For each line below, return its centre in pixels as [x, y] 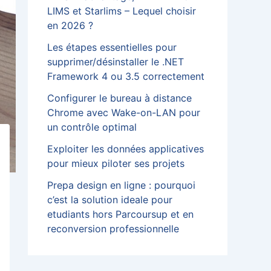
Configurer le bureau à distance [119, 98]
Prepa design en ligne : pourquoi [121, 185]
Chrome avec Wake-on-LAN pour [124, 113]
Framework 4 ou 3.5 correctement [126, 77]
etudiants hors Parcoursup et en [120, 214]
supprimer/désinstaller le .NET [116, 62]
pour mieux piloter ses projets [116, 164]
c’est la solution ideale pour [110, 200]
